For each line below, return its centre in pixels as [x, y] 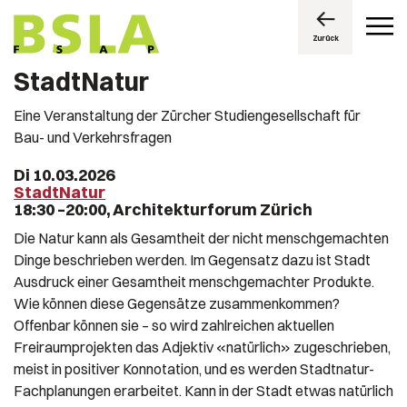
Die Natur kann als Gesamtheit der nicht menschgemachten [201, 238]
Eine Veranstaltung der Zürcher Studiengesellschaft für [187, 115]
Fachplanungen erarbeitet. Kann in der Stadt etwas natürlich [203, 391]
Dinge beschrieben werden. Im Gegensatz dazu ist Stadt [192, 260]
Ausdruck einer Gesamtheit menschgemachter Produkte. [194, 282]
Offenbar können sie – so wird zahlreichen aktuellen [174, 325]
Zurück [325, 38]
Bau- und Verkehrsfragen [93, 137]
